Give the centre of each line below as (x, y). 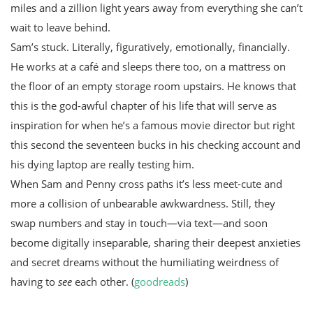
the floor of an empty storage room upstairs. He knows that (153, 86)
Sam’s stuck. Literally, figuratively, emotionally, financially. (150, 47)
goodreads (160, 282)
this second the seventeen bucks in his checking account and (155, 145)
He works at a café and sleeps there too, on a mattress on (148, 67)
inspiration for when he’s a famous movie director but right (153, 125)
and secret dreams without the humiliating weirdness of (145, 262)
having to (34, 282)
